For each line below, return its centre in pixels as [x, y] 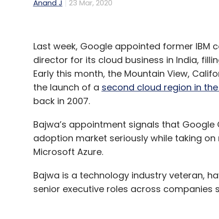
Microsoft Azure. [69, 152]
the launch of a [67, 87]
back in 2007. [61, 101]
